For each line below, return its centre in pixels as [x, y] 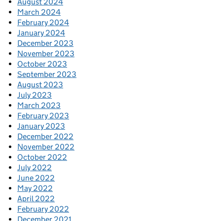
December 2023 [45, 43]
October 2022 [42, 157]
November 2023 [46, 54]
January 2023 [41, 126]
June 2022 [36, 178]
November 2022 [46, 147]
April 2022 [36, 199]
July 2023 [35, 95]
